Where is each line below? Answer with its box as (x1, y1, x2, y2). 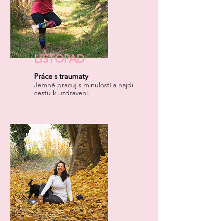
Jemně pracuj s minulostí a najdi (34, 80, 133, 89)
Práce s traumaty (34, 72, 88, 81)
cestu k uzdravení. (34, 88, 90, 97)
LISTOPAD (34, 52, 84, 66)
